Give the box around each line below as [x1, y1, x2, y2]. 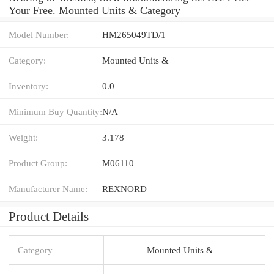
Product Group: [9, 157, 67, 168]
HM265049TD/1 [102, 29, 166, 40]
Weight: [9, 131, 38, 143]
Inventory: [9, 80, 48, 91]
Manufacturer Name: [9, 183, 87, 194]
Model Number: [9, 29, 69, 40]
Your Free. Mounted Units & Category [9, 4, 180, 17]
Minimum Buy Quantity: [9, 106, 102, 117]
